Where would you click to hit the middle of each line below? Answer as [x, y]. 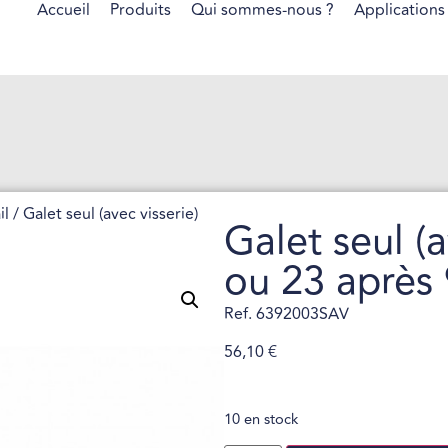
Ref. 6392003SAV [286, 314]
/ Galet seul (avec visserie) [103, 214]
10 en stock [261, 419]
